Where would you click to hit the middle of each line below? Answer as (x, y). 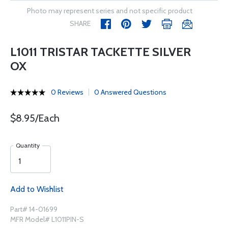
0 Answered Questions (130, 92)
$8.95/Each (35, 118)
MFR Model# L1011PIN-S (47, 219)
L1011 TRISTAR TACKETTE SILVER (101, 52)
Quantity (28, 145)
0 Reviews (67, 92)
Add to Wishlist (37, 189)
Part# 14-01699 (34, 209)
